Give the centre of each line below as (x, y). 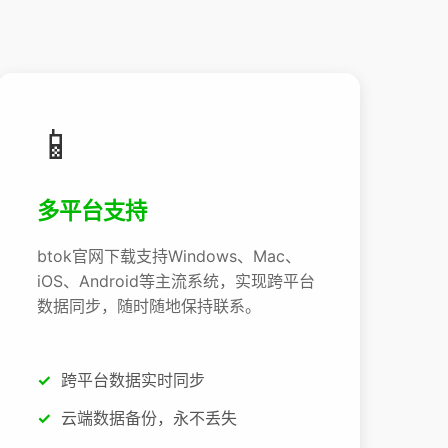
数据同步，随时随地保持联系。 (149, 306)
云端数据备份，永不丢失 (149, 417)
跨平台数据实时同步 (133, 380)
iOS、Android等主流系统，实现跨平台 (176, 281)
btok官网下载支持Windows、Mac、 (169, 256)
